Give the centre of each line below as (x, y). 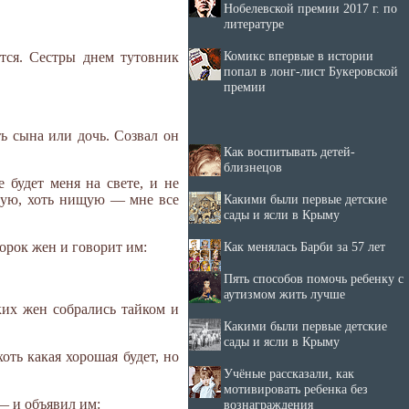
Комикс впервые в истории (299, 56)
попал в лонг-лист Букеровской (311, 71)
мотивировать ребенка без (296, 389)
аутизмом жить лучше (284, 294)
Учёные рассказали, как (289, 373)
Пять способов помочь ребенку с (314, 278)
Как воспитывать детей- (289, 152)
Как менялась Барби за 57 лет (304, 246)
